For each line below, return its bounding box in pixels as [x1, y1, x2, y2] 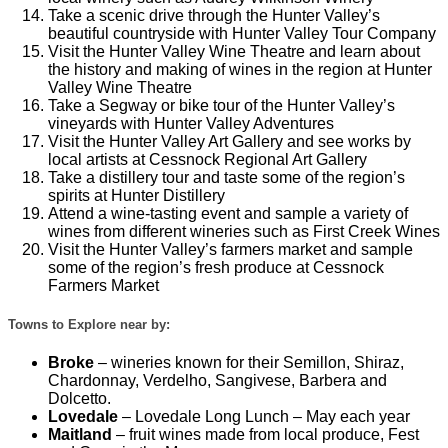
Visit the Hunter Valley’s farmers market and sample [48, 241, 413, 259]
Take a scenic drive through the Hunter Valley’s [48, 7, 380, 25]
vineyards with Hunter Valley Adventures [48, 115, 334, 133]
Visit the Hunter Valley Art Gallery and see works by [48, 133, 411, 151]
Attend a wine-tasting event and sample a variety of [48, 205, 408, 223]
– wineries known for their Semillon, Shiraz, [94, 354, 404, 372]
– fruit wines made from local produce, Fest [112, 426, 419, 444]
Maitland [48, 426, 112, 444]
